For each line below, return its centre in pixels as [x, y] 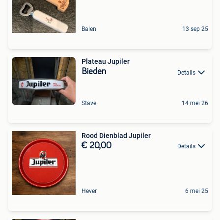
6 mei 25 [197, 191]
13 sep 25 [195, 29]
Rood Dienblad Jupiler [116, 136]
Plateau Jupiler [106, 62]
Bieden [94, 72]
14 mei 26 [195, 103]
